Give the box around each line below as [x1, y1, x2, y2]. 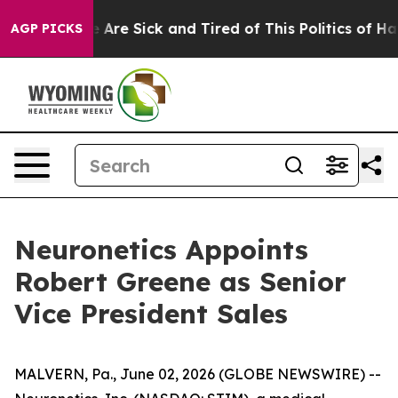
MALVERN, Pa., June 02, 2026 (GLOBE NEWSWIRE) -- [14, 365, 381, 383]
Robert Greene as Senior [14, 265, 346, 298]
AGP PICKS [11, 20, 83, 36]
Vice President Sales [14, 297, 288, 330]
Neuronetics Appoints [14, 233, 308, 267]
